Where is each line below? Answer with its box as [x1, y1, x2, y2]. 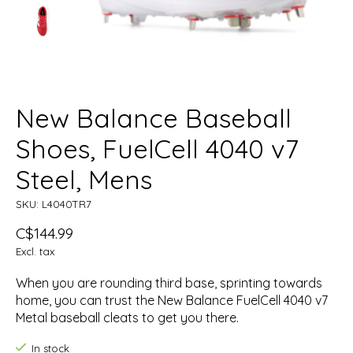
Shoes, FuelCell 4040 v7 [16, 132, 299, 165]
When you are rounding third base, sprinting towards [16, 275, 322, 292]
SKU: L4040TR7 [16, 198, 91, 211]
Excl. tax [16, 245, 54, 258]
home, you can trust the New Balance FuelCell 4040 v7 [16, 292, 328, 309]
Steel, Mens [16, 163, 152, 196]
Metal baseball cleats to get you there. [16, 310, 239, 326]
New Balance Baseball [16, 102, 292, 135]
